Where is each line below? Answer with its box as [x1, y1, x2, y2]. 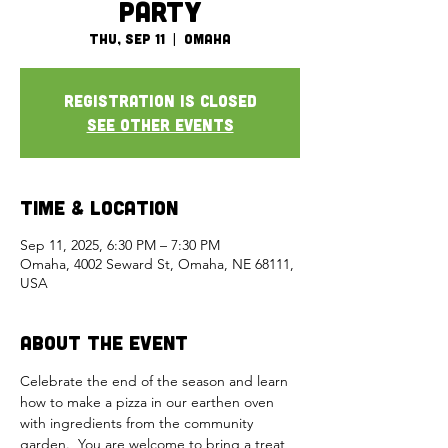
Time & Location [20, 195, 178, 219]
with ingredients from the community [20, 414, 257, 432]
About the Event [20, 330, 188, 354]
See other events [86, 115, 234, 134]
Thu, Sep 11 [89, 30, 165, 47]
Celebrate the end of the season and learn [20, 372, 292, 390]
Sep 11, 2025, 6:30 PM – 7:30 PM [20, 236, 220, 254]
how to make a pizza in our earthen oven [20, 393, 278, 411]
